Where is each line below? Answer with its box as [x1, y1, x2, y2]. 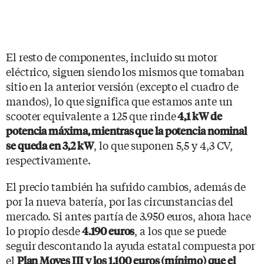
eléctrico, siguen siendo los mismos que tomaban [6, 63, 245, 79]
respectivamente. [6, 151, 91, 167]
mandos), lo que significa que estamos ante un [6, 93, 233, 108]
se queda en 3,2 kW [6, 137, 94, 153]
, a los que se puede [134, 222, 227, 238]
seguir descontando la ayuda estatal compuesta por [6, 237, 256, 253]
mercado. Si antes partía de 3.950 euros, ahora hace [6, 207, 251, 223]
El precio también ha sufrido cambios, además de [6, 178, 246, 194]
